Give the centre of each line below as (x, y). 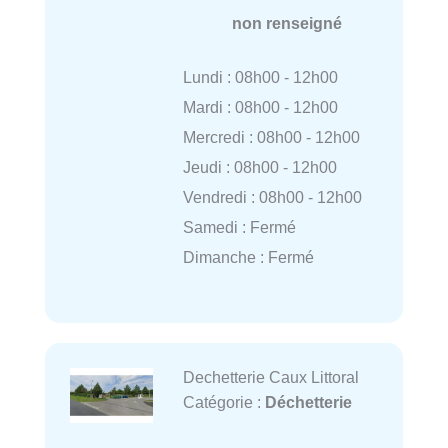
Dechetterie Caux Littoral (270, 377)
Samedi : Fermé (239, 227)
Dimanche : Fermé (248, 257)
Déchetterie (308, 402)
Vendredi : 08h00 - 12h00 (272, 197)
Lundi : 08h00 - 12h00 (260, 77)
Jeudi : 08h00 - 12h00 (259, 167)
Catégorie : (223, 402)
